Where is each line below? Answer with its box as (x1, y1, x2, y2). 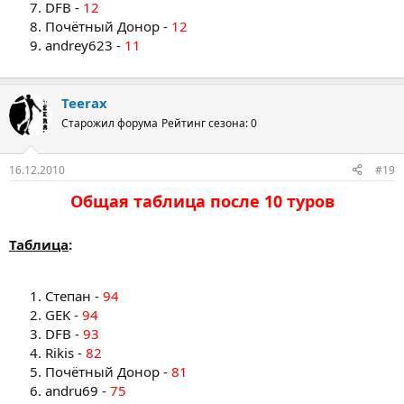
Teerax (61, 94, 107, 112)
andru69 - (45, 381, 110, 399)
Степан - (45, 286, 103, 305)
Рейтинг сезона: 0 (161, 115, 257, 131)
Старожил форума (61, 115, 158, 131)
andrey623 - (45, 36, 124, 54)
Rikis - (45, 343, 86, 362)
